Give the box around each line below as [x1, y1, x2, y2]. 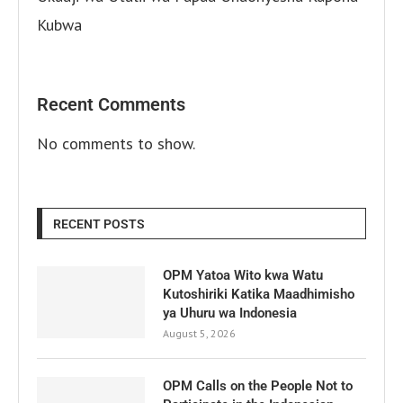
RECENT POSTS [53, 216, 145, 231]
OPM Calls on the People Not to [163, 377, 353, 394]
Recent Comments [37, 93, 185, 115]
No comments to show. [37, 132, 195, 154]
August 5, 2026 [163, 326, 236, 340]
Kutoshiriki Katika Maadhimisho [163, 285, 354, 302]
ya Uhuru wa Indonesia [163, 304, 297, 321]
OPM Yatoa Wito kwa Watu [163, 266, 323, 283]
